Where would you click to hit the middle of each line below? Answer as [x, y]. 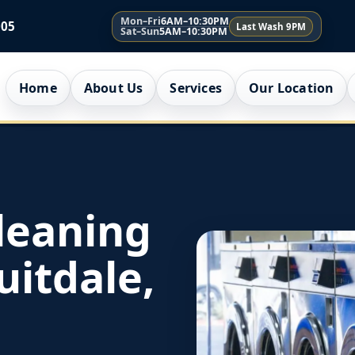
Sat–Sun [139, 31]
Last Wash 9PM [271, 26]
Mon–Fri [140, 21]
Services [196, 88]
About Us [113, 88]
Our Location [291, 88]
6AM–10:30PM [195, 21]
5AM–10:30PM [193, 31]
